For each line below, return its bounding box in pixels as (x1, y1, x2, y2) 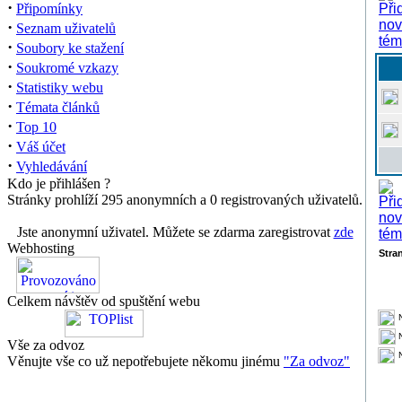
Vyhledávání (16, 159, 87, 174)
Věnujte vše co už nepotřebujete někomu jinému (7, 354, 284, 369)
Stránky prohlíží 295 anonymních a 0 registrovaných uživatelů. (7, 192, 363, 207)
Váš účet (16, 139, 66, 154)
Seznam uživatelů (16, 21, 116, 36)
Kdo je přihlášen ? (7, 176, 110, 191)
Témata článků (16, 100, 100, 115)
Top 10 (16, 119, 57, 135)
